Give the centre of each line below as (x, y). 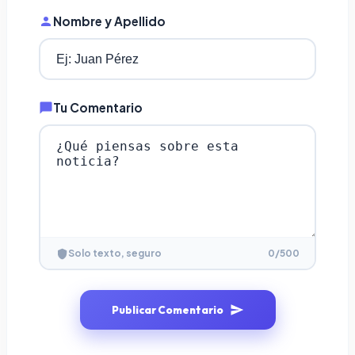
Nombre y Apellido (109, 21)
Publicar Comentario (167, 310)
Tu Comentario (98, 108)
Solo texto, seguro (115, 254)
